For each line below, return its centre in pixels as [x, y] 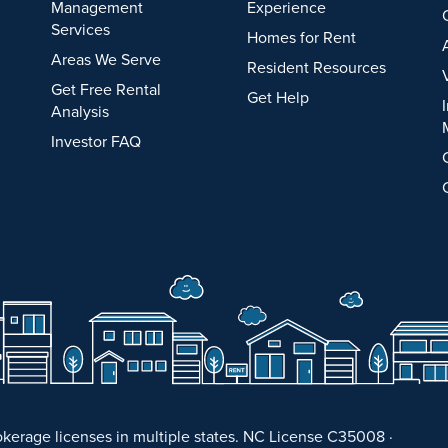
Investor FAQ [95, 140]
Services [80, 28]
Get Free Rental [105, 88]
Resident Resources [316, 66]
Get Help [277, 96]
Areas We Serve [105, 58]
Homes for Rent [301, 36]
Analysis [79, 110]
